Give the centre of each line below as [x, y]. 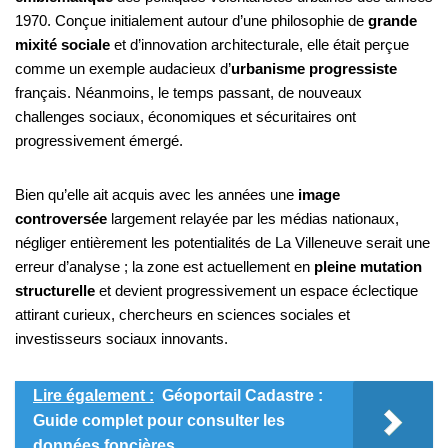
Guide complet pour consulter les [159, 421]
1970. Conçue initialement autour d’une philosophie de [191, 21]
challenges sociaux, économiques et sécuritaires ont [185, 117]
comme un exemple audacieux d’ [123, 69]
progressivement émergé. [99, 141]
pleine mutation [368, 267]
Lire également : [93, 396]
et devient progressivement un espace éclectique [256, 291]
